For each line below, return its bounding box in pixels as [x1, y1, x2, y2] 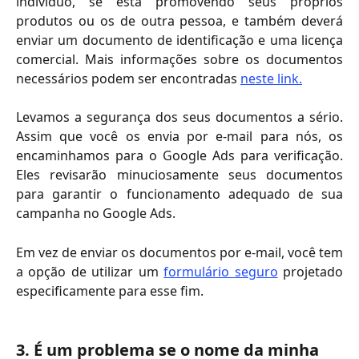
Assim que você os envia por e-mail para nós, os [16, 127, 343, 146]
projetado [277, 262, 344, 280]
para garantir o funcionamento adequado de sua [16, 185, 343, 204]
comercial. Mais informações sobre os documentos [16, 50, 343, 68]
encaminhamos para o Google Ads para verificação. [16, 147, 343, 165]
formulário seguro [163, 262, 278, 280]
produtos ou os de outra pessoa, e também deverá [16, 11, 343, 30]
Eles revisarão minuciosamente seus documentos [16, 166, 343, 184]
